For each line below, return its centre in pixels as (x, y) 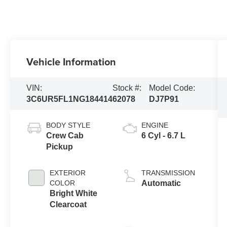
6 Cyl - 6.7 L (163, 135)
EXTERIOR (68, 173)
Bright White (74, 193)
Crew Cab (65, 135)
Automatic (161, 183)
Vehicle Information (71, 61)
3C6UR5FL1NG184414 (70, 99)
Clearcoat (68, 204)
